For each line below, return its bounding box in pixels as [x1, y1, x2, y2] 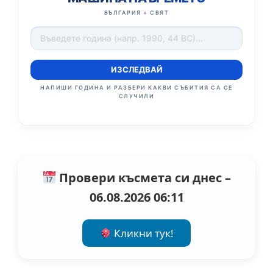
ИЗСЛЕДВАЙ [110, 65, 163, 75]
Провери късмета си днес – [55, 169, 231, 186]
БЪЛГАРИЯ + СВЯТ [104, 9, 169, 16]
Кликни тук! [111, 226, 174, 241]
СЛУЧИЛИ [118, 93, 155, 100]
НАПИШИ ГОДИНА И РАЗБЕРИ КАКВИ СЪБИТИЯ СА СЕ [40, 84, 233, 91]
